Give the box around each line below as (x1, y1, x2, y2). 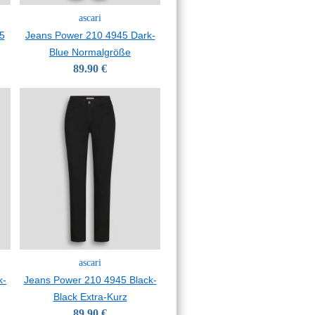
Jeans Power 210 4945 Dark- (25, 30, 155, 41)
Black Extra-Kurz (53, 291, 127, 302)
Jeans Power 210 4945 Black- (23, 274, 157, 285)
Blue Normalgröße (49, 46, 131, 58)
